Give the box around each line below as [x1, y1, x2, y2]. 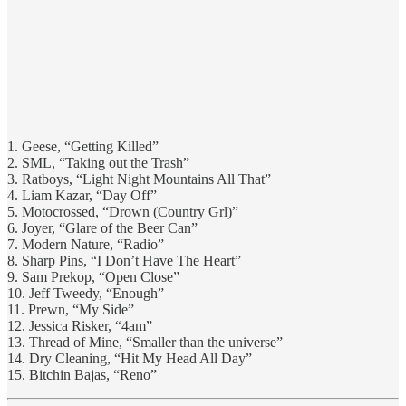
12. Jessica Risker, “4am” [7, 318, 152, 334]
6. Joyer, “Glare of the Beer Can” [7, 220, 198, 237]
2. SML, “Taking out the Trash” [7, 155, 189, 171]
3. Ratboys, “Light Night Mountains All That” [7, 171, 271, 188]
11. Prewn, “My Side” [7, 302, 134, 318]
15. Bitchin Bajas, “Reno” [7, 367, 157, 383]
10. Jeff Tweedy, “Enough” [7, 285, 164, 302]
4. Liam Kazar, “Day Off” [7, 188, 157, 204]
